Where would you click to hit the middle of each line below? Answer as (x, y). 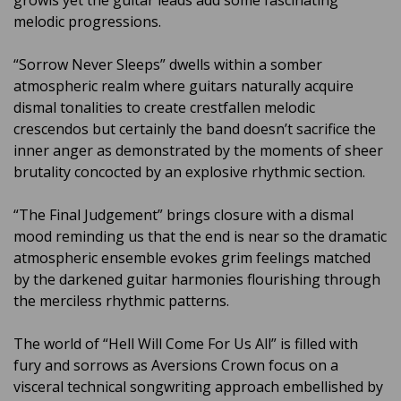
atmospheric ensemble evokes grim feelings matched (192, 258)
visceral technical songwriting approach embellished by (198, 387)
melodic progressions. (89, 21)
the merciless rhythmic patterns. (123, 301)
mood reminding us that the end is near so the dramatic (200, 236)
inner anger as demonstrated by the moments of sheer (198, 150)
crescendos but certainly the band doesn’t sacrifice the (195, 129)
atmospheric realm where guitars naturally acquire (183, 86)
